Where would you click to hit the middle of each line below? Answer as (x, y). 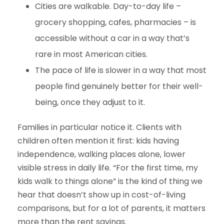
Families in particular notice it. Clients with (99, 127)
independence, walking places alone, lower (101, 154)
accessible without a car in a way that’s (112, 38)
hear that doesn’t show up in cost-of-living (101, 195)
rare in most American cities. (91, 54)
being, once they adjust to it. (90, 102)
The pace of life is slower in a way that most (121, 70)
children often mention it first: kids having (98, 141)
